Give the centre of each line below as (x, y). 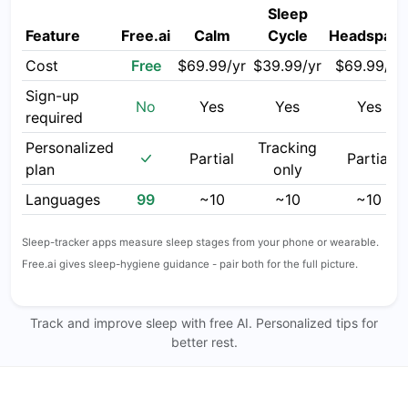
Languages (63, 199)
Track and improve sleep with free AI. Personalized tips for (204, 322)
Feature (53, 35)
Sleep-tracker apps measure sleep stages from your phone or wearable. (200, 242)
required (54, 117)
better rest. (204, 342)
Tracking (287, 147)
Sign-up (52, 95)
